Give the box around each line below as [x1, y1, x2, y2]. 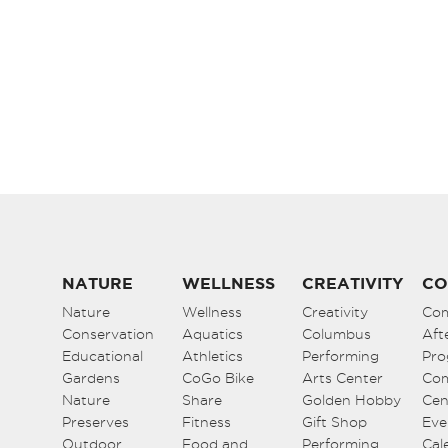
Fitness [182, 414, 231, 431]
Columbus [302, 326, 371, 343]
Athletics [182, 348, 243, 365]
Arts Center [302, 370, 383, 387]
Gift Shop [302, 414, 367, 431]
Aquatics [182, 326, 243, 343]
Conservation [62, 326, 154, 343]
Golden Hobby [302, 392, 401, 409]
